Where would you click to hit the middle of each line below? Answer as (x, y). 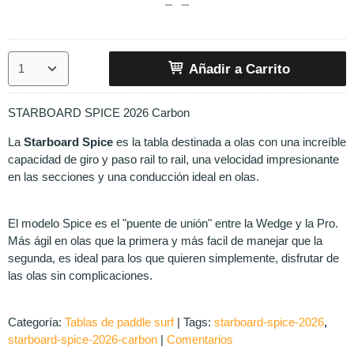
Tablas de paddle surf (119, 322)
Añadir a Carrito (237, 69)
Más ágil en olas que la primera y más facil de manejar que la (165, 241)
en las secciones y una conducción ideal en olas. (134, 177)
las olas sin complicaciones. (80, 275)
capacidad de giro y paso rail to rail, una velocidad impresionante (173, 159)
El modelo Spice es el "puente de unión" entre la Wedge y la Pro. (173, 223)
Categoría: (36, 322)
